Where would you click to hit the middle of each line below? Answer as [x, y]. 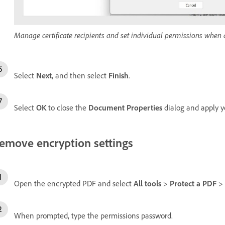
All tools [147, 184]
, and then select [80, 75]
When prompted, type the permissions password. [93, 216]
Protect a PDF [193, 184]
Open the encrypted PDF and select [74, 184]
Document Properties [125, 107]
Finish [119, 75]
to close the [67, 107]
